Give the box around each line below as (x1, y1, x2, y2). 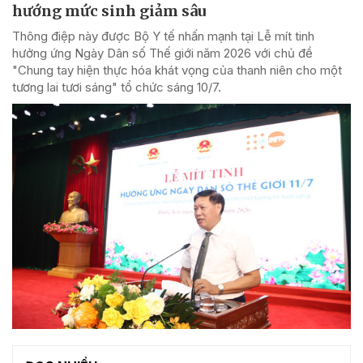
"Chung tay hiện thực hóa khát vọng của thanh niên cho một (12, 62, 342, 78)
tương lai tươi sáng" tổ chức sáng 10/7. (12, 79, 221, 95)
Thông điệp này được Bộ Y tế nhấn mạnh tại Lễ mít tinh (12, 28, 314, 44)
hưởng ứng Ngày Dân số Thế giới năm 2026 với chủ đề (12, 45, 313, 61)
